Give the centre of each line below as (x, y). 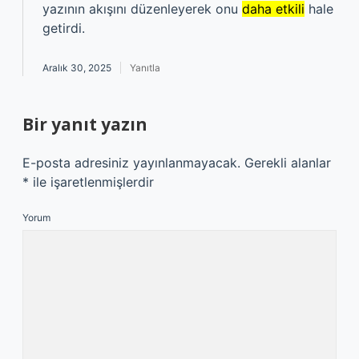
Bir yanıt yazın (85, 124)
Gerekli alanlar (288, 163)
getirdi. (64, 28)
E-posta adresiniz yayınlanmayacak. (131, 163)
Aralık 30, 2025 (77, 68)
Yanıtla (145, 68)
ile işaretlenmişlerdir (91, 182)
